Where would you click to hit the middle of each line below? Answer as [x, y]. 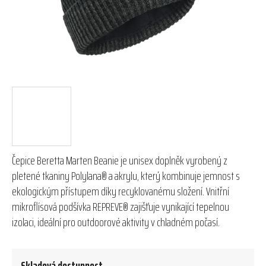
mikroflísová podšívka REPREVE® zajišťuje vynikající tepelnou [121, 206]
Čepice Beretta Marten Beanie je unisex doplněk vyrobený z [120, 160]
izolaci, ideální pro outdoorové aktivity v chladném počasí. [116, 222]
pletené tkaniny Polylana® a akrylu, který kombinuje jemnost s [126, 175]
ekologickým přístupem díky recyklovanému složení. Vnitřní [121, 191]
